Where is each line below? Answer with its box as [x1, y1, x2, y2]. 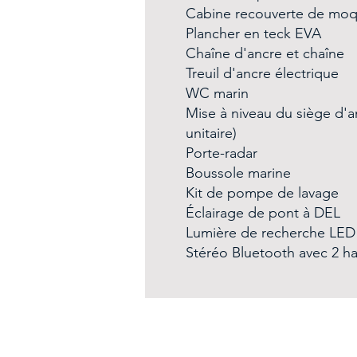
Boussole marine [185, 164, 291, 182]
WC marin [185, 84, 249, 102]
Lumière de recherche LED [185, 224, 355, 241]
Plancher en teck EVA [185, 25, 321, 42]
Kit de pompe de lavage [185, 184, 339, 202]
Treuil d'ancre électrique [185, 65, 339, 82]
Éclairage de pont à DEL [185, 204, 340, 222]
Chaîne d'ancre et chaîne [185, 45, 344, 62]
